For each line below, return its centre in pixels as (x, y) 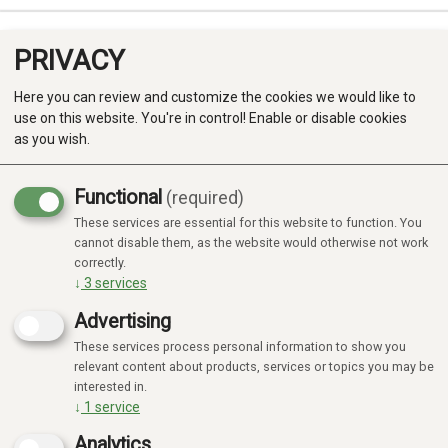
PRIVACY (69, 60)
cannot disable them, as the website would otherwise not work (251, 242)
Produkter (51, 225)
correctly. (100, 262)
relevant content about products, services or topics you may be (254, 366)
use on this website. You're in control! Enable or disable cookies (210, 117)
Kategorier (53, 271)
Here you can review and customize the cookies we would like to (215, 96)
